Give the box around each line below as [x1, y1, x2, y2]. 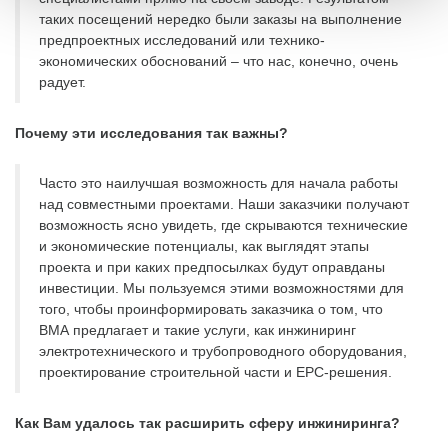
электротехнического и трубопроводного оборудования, [39, 343, 407, 360]
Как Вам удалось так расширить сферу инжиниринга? [15, 414, 400, 431]
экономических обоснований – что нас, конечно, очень [39, 53, 398, 70]
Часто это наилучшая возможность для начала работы [39, 175, 398, 192]
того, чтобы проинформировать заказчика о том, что [39, 301, 383, 318]
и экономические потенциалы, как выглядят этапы [39, 238, 369, 255]
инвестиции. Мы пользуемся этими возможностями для [39, 280, 404, 297]
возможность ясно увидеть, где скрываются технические [39, 217, 408, 234]
